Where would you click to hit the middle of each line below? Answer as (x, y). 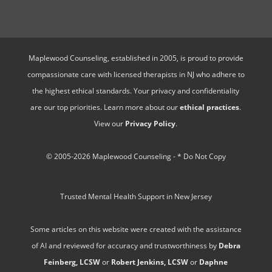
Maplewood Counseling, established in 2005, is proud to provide (136, 58)
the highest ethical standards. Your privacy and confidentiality (136, 90)
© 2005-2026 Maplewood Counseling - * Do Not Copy (136, 156)
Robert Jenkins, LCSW (150, 262)
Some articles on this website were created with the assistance (136, 229)
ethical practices (210, 107)
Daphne (214, 262)
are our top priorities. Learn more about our (105, 107)
